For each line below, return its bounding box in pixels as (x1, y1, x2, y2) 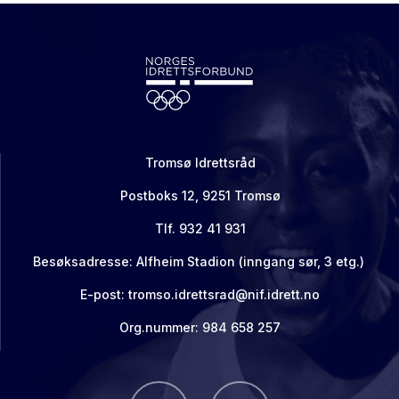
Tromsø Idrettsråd (144, 155, 256, 170)
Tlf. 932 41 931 (154, 221, 246, 236)
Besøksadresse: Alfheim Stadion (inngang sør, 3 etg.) (32, 254, 368, 269)
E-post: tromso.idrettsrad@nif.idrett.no (80, 287, 320, 302)
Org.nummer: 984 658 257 (119, 320, 281, 335)
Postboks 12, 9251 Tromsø (119, 188, 281, 203)
